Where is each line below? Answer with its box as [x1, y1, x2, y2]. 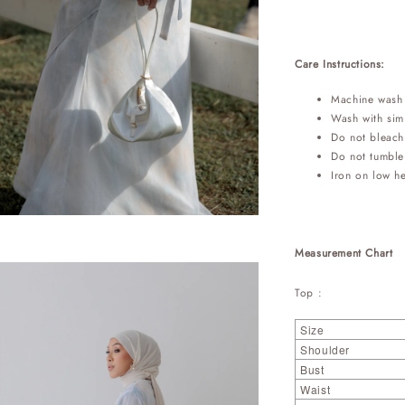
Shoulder [300, 342, 350, 357]
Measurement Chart [295, 245, 393, 261]
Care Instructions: [295, 56, 385, 72]
